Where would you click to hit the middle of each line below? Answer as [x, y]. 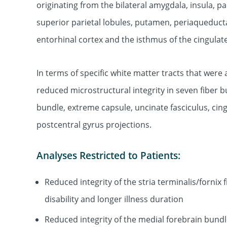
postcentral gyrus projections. [94, 125]
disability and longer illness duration [114, 199]
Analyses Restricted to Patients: [108, 156]
